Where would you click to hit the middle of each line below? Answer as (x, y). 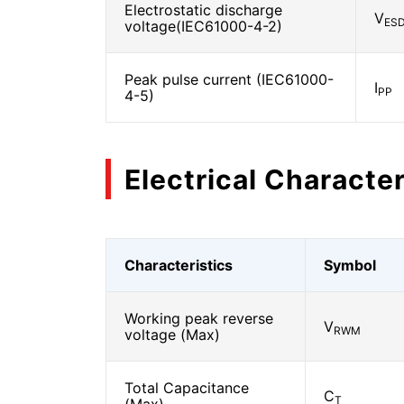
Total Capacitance (187, 388)
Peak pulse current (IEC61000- (229, 79)
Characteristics (179, 265)
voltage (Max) (172, 335)
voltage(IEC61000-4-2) (203, 26)
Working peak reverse (199, 318)
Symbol (350, 265)
